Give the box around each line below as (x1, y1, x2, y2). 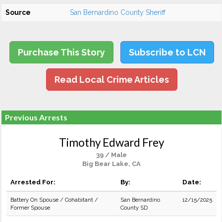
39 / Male (96, 151, 127, 159)
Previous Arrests (5, 112, 67, 122)
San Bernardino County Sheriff (70, 8, 166, 16)
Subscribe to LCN (128, 47, 206, 57)
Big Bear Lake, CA (82, 160, 141, 167)
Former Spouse (10, 204, 50, 211)
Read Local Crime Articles (54, 74, 169, 85)
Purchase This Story (17, 47, 105, 57)
